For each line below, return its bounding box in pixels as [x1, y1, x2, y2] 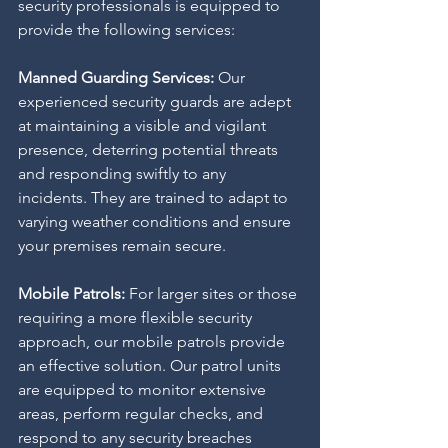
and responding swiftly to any [18, 164, 230, 183]
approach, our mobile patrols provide [18, 332, 289, 351]
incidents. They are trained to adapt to [18, 188, 292, 207]
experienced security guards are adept [18, 92, 295, 111]
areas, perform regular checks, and [18, 404, 267, 423]
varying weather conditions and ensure [18, 212, 295, 231]
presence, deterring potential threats [18, 140, 282, 159]
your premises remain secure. [18, 236, 226, 255]
